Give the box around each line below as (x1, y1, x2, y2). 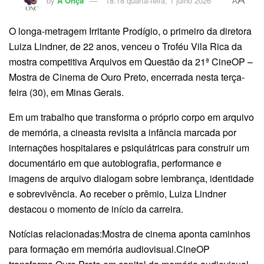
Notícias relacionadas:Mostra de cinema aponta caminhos (9, 226, 250, 240)
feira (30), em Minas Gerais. (9, 85, 124, 99)
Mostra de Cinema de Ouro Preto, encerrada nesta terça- (9, 70, 245, 84)
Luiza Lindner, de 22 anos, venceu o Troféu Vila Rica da (9, 39, 242, 53)
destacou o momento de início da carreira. (9, 202, 186, 216)
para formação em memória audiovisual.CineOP (9, 242, 210, 256)
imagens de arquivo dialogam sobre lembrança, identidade (9, 171, 254, 185)
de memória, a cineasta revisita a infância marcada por (9, 125, 236, 139)
